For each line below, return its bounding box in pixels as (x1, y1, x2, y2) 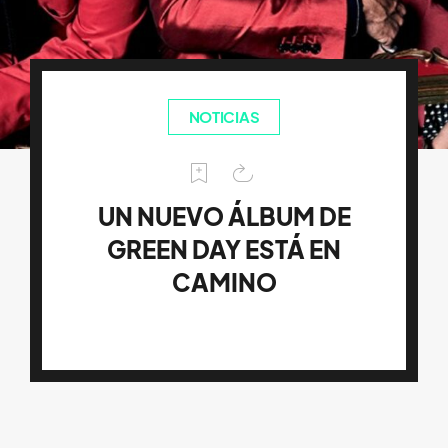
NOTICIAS (188, 107, 260, 126)
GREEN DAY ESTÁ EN (107, 235, 341, 264)
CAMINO (171, 268, 277, 297)
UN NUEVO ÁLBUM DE (97, 202, 351, 231)
